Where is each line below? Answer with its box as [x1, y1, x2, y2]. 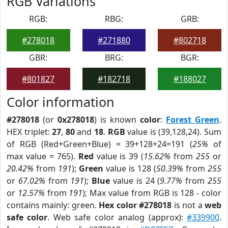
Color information [7, 93, 115, 110]
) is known [94, 114, 140, 125]
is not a [172, 199, 205, 211]
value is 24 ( [110, 175, 160, 186]
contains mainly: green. [7, 199, 99, 211]
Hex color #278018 [99, 199, 172, 211]
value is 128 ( [103, 163, 156, 174]
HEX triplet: [7, 126, 52, 137]
